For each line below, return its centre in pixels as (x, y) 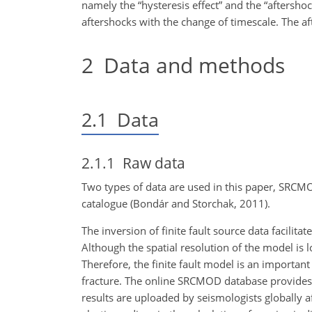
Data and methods (189, 65)
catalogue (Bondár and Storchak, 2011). (176, 204)
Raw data (150, 163)
